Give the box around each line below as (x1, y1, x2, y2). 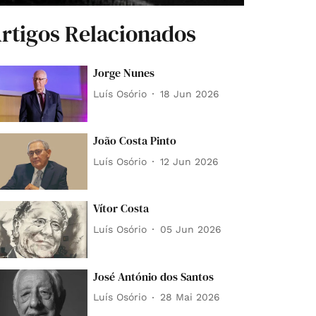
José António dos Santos (93, 268, 214, 284)
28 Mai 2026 (160, 291, 221, 303)
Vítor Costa (93, 200, 150, 217)
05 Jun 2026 (160, 223, 222, 235)
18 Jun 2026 (160, 87, 220, 99)
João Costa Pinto (93, 133, 177, 149)
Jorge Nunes (93, 65, 155, 81)
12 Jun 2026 (160, 155, 219, 167)
